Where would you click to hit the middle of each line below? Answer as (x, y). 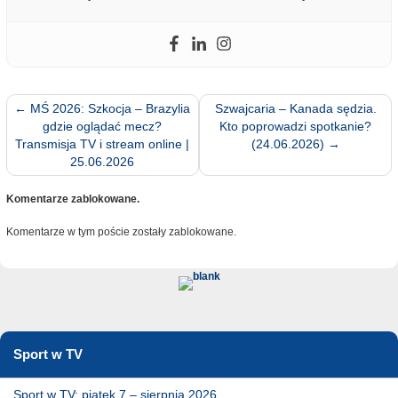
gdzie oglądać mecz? (103, 127)
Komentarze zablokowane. (72, 199)
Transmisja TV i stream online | (103, 144)
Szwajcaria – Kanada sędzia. (295, 109)
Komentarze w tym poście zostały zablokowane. (121, 232)
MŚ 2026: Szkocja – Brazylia (109, 109)
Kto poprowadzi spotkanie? (296, 127)
